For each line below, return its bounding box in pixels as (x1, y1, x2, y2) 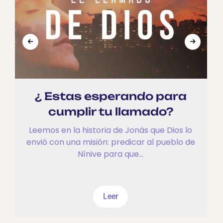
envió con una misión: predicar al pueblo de (26, 136, 195, 148)
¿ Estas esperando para (34, 89, 187, 103)
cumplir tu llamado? (48, 105, 173, 118)
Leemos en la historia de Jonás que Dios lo (29, 124, 193, 136)
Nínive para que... (78, 148, 144, 160)
